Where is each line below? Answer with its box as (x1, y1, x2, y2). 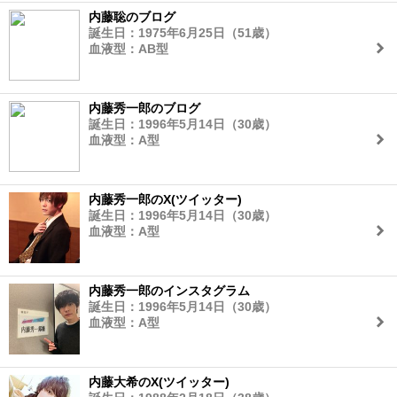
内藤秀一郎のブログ (89, 101, 200, 115)
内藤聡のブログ (89, 10, 175, 24)
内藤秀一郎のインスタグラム (89, 284, 250, 298)
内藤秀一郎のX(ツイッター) (89, 192, 242, 206)
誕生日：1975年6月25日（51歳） (89, 26, 276, 40)
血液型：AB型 (89, 42, 168, 56)
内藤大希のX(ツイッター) (89, 375, 230, 389)
